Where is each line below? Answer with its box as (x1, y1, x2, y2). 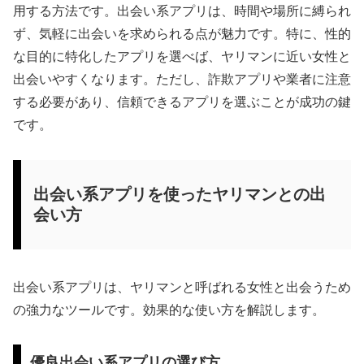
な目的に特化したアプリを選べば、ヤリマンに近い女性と (13, 50, 351, 64)
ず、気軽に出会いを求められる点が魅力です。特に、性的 (13, 27, 351, 41)
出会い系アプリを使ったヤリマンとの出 (33, 185, 326, 204)
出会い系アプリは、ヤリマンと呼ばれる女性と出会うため (13, 279, 351, 294)
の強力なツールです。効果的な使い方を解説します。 (13, 302, 325, 317)
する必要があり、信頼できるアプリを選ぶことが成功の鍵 (13, 95, 351, 110)
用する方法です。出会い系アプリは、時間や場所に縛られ (13, 4, 351, 19)
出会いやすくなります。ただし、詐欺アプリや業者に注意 (13, 72, 351, 87)
